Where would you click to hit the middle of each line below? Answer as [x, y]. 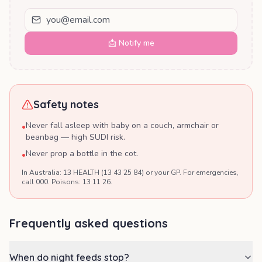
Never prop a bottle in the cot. [82, 154]
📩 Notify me [131, 43]
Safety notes [66, 105]
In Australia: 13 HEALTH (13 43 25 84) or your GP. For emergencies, [130, 173]
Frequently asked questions [89, 223]
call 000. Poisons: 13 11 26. [67, 182]
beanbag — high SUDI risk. [75, 137]
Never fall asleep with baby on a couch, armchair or [122, 126]
